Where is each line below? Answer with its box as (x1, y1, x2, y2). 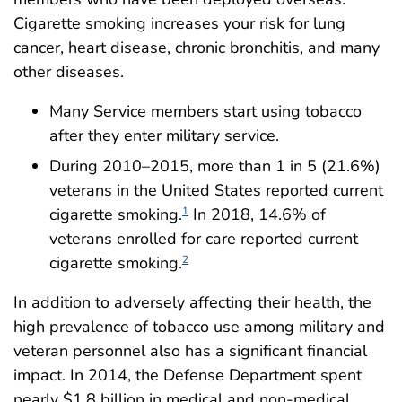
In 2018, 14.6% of (188, 203, 326, 225)
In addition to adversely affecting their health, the (13, 291, 371, 313)
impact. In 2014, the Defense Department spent (13, 363, 362, 386)
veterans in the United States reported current (49, 179, 383, 201)
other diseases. (13, 60, 124, 83)
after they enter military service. (49, 124, 279, 146)
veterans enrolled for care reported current (49, 227, 358, 249)
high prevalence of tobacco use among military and (13, 315, 385, 337)
